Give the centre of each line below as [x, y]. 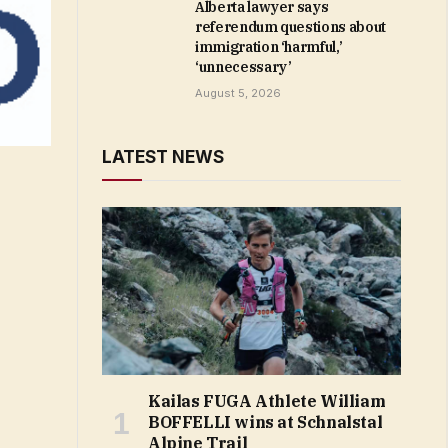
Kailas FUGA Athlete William [267, 401]
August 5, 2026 [238, 93]
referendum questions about [290, 27]
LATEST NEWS [163, 157]
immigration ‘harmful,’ [269, 47]
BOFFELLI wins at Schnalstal [265, 422]
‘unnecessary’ [243, 67]
